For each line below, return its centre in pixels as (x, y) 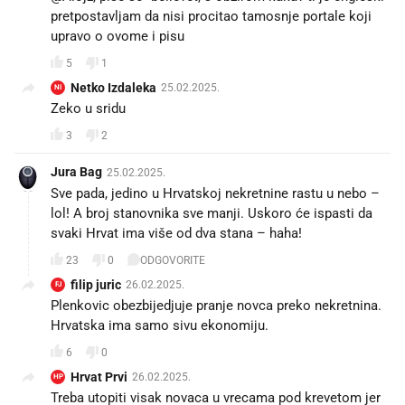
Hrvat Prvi (99, 377)
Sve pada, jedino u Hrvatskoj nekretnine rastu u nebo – (215, 194)
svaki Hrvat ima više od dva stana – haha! (176, 234)
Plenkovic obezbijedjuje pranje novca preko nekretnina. (216, 306)
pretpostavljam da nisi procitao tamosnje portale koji (211, 17)
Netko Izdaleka (113, 88)
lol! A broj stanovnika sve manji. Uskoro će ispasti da (212, 214)
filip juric (96, 285)
